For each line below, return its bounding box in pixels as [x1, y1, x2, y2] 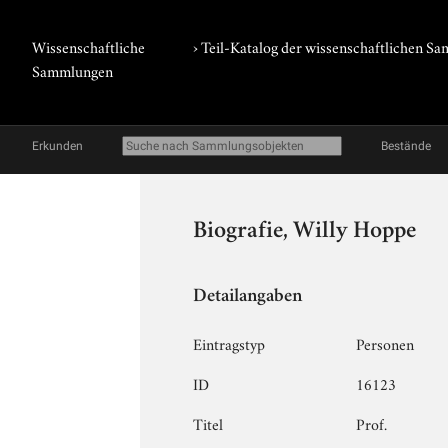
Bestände [381, 139, 431, 153]
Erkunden [32, 139, 83, 153]
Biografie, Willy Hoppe [193, 220, 417, 244]
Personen [356, 331, 415, 354]
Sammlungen [32, 59, 113, 81]
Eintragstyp [193, 331, 266, 354]
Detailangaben [193, 287, 303, 307]
